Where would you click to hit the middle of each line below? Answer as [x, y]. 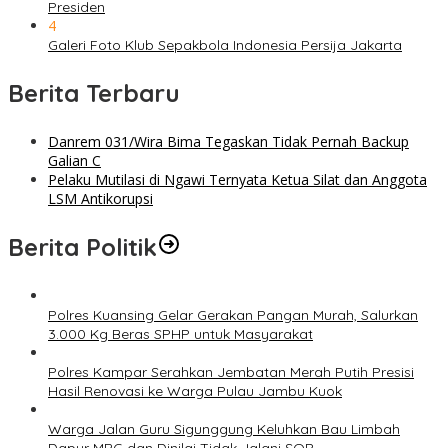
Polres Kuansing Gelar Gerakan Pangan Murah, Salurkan [233, 315]
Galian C [74, 161]
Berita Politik [82, 247]
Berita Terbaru [94, 93]
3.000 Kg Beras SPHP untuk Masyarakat [180, 334]
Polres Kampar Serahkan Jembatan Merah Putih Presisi [231, 372]
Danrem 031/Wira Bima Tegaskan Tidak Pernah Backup [228, 142]
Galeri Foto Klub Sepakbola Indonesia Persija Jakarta [225, 45]
